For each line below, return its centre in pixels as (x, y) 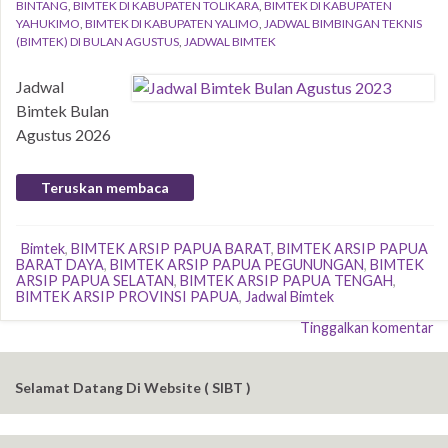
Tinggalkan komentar (367, 327)
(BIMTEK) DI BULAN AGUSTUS (97, 41)
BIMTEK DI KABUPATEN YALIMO (172, 23)
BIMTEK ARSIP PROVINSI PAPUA (127, 296)
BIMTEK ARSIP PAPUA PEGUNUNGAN (237, 264)
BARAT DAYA (60, 264)
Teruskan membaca (105, 187)
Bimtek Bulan (62, 110)
